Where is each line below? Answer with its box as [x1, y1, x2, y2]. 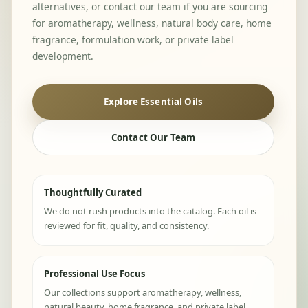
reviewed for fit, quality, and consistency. [44, 219, 209, 232]
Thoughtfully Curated [44, 186, 142, 199]
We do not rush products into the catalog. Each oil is [44, 205, 256, 218]
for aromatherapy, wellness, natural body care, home [32, 16, 272, 30]
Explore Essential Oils [104, 95, 203, 108]
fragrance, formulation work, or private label [32, 33, 234, 47]
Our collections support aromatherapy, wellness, [44, 286, 241, 299]
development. [32, 49, 93, 63]
